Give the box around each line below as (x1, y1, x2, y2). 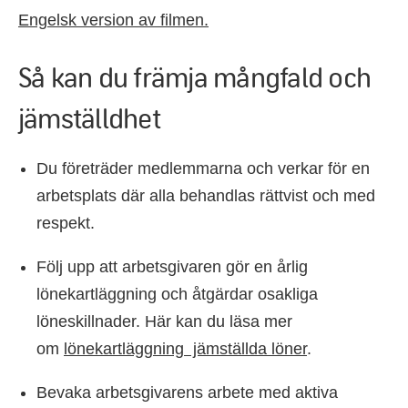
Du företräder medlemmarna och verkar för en (36, 158, 370, 178)
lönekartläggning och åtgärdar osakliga (36, 284, 318, 303)
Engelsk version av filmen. (18, 10, 209, 29)
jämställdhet (18, 98, 160, 136)
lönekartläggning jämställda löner (64, 339, 307, 358)
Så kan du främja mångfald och (18, 57, 372, 95)
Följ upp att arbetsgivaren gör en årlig (36, 257, 308, 276)
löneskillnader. (36, 311, 140, 331)
